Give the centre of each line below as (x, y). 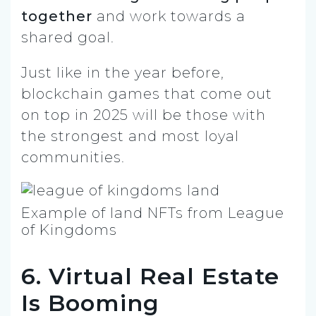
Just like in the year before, (123, 72)
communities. (73, 157)
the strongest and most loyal (130, 136)
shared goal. (68, 37)
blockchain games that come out (147, 93)
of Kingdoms (69, 230)
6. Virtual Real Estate (150, 276)
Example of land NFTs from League (153, 213)
